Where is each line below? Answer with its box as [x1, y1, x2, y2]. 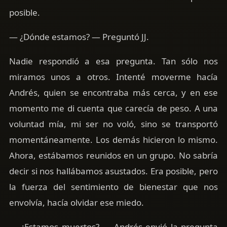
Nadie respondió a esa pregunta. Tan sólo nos [9, 55, 218, 67]
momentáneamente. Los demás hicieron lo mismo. [9, 134, 218, 146]
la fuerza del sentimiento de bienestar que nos [9, 181, 218, 193]
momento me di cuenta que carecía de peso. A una [9, 102, 218, 115]
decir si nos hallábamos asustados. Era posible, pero [9, 165, 218, 177]
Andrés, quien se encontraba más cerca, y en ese [9, 87, 218, 99]
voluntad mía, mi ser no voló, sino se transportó [9, 118, 218, 130]
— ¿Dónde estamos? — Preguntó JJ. [9, 31, 149, 43]
